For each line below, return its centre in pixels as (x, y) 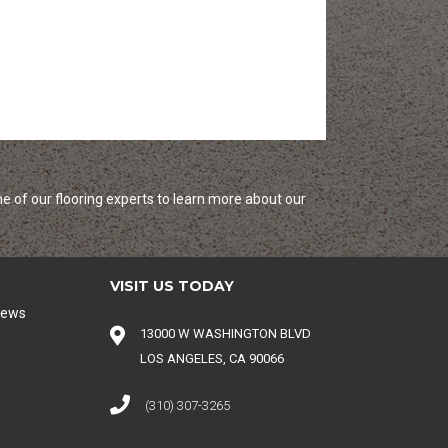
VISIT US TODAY (172, 286)
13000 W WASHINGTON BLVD (226, 333)
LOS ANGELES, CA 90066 (212, 358)
